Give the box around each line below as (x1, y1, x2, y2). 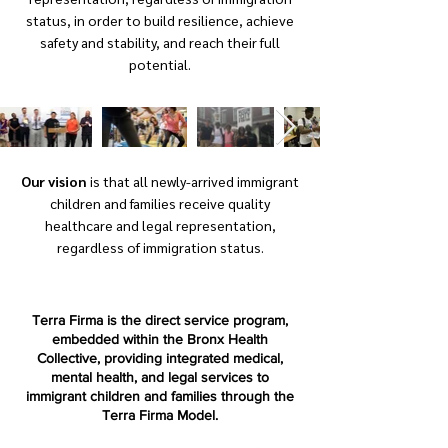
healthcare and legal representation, (44, 216, 276, 234)
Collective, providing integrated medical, (37, 350, 283, 366)
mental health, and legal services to (51, 369, 269, 385)
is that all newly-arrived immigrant (87, 172, 299, 190)
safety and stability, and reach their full (40, 33, 280, 51)
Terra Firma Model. (102, 407, 218, 423)
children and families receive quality (50, 194, 270, 212)
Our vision (21, 172, 87, 190)
